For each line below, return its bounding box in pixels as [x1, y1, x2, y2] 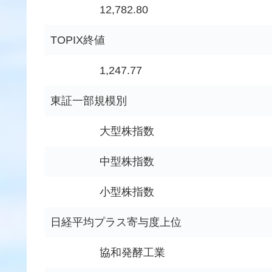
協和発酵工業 [100, 246, 165, 259]
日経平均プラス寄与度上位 [50, 216, 182, 229]
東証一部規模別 [50, 95, 127, 107]
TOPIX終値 [50, 34, 105, 47]
